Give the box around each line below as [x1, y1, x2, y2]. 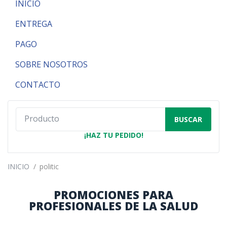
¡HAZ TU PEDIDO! [84, 130, 143, 140]
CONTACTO [15, 79, 60, 91]
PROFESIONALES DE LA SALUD [29, 198, 198, 214]
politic [40, 162, 59, 172]
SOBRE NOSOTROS [15, 59, 88, 70]
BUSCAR [174, 115, 202, 125]
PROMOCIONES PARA [54, 187, 173, 203]
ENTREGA [15, 18, 52, 30]
